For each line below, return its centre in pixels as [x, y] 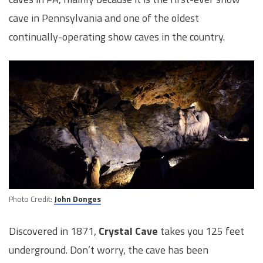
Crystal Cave [128, 231]
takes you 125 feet [201, 231]
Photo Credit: [31, 199]
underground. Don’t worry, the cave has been [109, 249]
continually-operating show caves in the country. [117, 37]
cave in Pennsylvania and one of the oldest [104, 18]
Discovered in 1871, [54, 231]
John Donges [77, 199]
